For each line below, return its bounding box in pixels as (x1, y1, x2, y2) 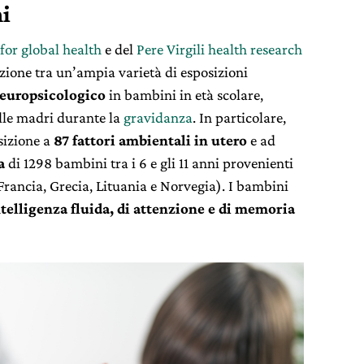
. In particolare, (193, 109, 286, 126)
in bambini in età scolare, (106, 86, 263, 103)
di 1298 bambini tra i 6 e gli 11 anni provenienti (5, 154, 293, 171)
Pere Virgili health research (136, 41, 302, 58)
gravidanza (123, 109, 193, 126)
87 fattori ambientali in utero (54, 132, 247, 149)
